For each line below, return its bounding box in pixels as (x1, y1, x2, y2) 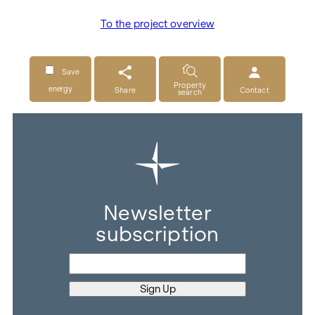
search (177, 87, 202, 96)
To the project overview (100, 18, 215, 30)
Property (173, 80, 207, 89)
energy (48, 84, 73, 93)
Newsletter (103, 201, 212, 225)
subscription (96, 222, 219, 246)
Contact (240, 86, 269, 95)
